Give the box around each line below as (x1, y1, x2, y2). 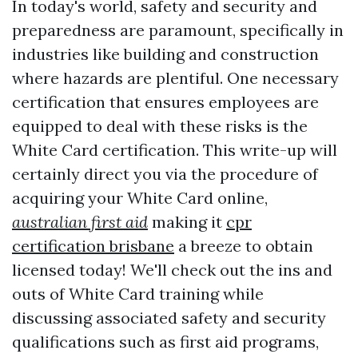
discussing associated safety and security (12, 308, 326, 328)
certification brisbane (12, 236, 174, 256)
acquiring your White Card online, (12, 188, 268, 208)
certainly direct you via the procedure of (12, 164, 318, 184)
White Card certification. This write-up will (12, 140, 337, 160)
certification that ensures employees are (12, 92, 319, 112)
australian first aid (12, 212, 148, 232)
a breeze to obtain (174, 236, 313, 256)
